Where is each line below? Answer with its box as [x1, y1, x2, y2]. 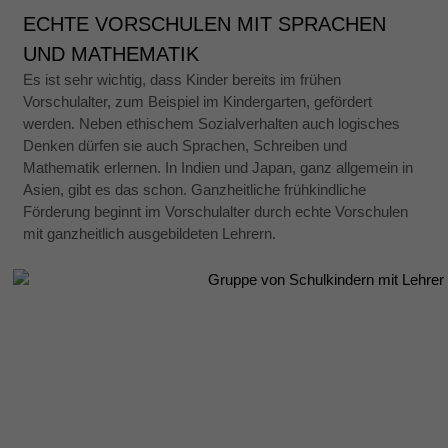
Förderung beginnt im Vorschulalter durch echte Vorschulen [23, 202, 409, 220]
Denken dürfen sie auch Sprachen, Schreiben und [23, 136, 348, 154]
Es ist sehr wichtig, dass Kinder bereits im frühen [23, 70, 342, 88]
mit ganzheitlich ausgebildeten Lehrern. [23, 224, 277, 242]
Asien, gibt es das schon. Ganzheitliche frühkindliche [23, 180, 367, 198]
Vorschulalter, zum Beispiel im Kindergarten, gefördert [23, 92, 373, 110]
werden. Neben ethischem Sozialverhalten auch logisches [23, 114, 401, 132]
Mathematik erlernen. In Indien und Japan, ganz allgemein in [23, 158, 414, 176]
